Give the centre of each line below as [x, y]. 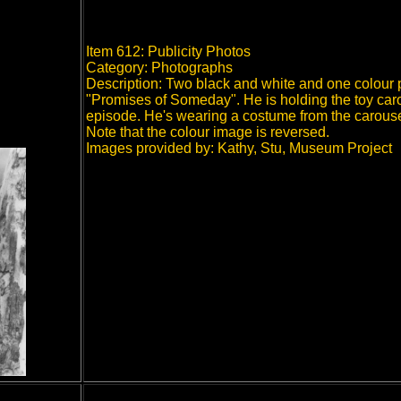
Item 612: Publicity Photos [168, 51]
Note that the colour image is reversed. [208, 132]
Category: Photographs [159, 68]
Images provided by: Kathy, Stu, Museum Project [239, 148]
